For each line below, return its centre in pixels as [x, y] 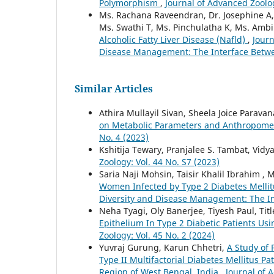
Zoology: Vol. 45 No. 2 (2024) [157, 235]
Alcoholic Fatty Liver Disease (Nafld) [173, 40]
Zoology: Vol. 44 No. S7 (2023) [159, 162]
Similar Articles [114, 89]
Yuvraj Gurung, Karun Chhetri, [163, 248]
